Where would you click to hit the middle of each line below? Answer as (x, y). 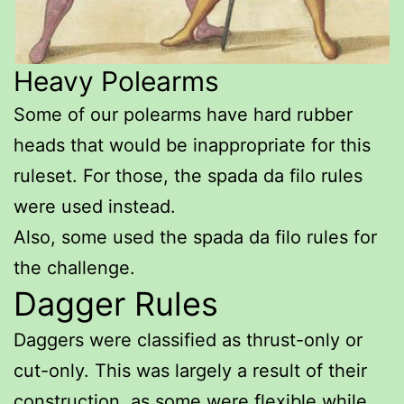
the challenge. (74, 267)
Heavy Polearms (116, 81)
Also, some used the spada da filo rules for (195, 237)
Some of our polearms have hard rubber (183, 114)
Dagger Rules (116, 303)
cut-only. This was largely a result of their (190, 370)
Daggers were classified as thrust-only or (188, 340)
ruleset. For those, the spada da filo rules (188, 175)
